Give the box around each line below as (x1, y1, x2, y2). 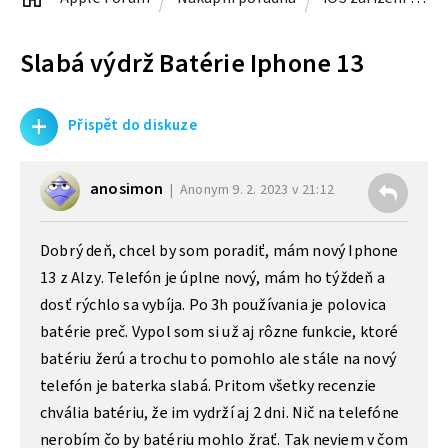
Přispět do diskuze (68, 115, 197, 137)
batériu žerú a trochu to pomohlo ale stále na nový (40, 347, 397, 370)
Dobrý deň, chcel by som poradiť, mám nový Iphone (40, 239, 399, 262)
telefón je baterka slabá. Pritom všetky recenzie (40, 374, 377, 397)
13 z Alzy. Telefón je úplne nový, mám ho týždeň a (40, 266, 385, 289)
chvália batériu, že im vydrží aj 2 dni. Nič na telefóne (40, 401, 400, 424)
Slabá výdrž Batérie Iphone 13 (20, 45, 363, 83)
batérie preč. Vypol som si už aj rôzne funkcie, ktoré (40, 320, 399, 343)
